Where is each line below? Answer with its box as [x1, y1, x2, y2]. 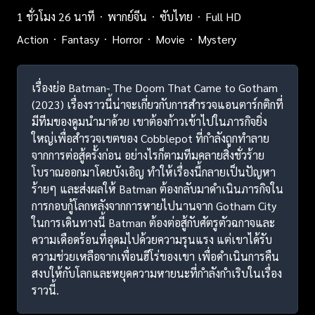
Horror [112, 32, 143, 46]
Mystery [198, 32, 236, 46]
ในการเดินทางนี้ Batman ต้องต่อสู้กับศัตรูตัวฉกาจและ [32, 215, 275, 230]
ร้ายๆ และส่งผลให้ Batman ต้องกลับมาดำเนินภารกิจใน [32, 181, 283, 196]
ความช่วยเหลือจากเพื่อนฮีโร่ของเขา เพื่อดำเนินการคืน [32, 249, 279, 264]
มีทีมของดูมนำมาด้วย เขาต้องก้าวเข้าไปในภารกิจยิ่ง [32, 114, 267, 129]
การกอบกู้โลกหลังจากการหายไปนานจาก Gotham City [32, 198, 276, 213]
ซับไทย [160, 9, 193, 24]
